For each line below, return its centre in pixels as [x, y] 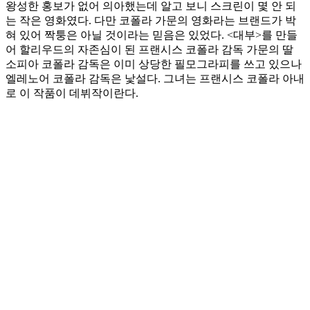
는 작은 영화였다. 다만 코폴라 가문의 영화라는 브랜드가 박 [151, 21]
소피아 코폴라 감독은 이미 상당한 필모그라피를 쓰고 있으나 [154, 64]
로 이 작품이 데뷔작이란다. [72, 93]
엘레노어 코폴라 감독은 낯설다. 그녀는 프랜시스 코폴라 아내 [155, 79]
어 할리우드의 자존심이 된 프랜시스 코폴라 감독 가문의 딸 [149, 50]
